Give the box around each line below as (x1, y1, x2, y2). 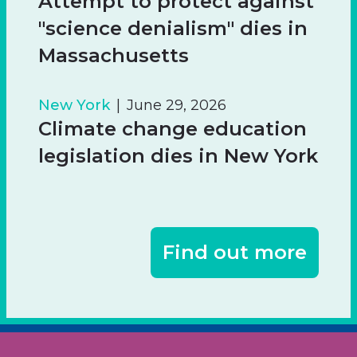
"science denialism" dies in (38, 17, 308, 41)
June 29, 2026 (127, 96, 226, 115)
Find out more (163, 241, 307, 265)
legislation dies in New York (38, 144, 318, 168)
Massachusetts (38, 44, 189, 68)
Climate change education (38, 117, 307, 141)
